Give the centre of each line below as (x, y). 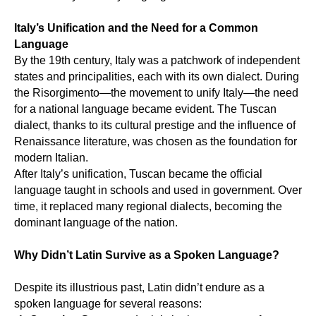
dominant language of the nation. (96, 223)
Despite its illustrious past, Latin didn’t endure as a (139, 287)
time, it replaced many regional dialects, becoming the (148, 206)
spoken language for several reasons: (108, 304)
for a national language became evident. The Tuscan (145, 109)
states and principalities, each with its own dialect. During (157, 77)
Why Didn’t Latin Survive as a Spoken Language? (147, 255)
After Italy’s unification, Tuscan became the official (138, 174)
